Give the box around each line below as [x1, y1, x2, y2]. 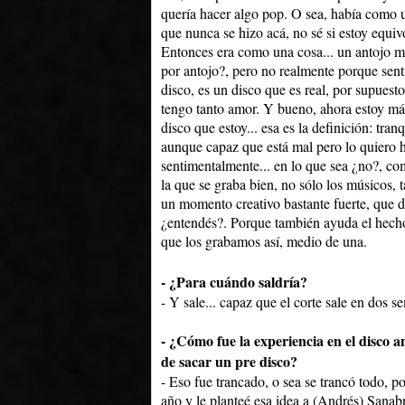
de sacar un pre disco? [161, 351, 297, 372]
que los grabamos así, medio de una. [161, 231, 367, 251]
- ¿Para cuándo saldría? [161, 271, 307, 293]
